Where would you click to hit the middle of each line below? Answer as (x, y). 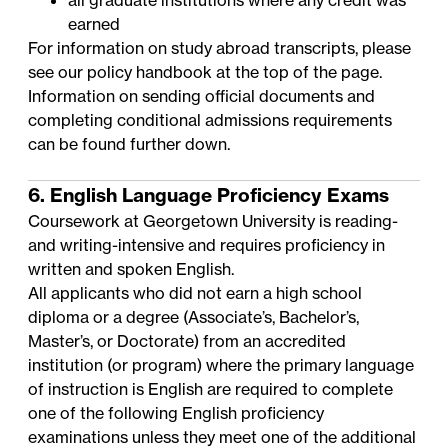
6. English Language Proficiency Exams (209, 195)
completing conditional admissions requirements (210, 120)
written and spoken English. (131, 269)
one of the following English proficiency (176, 413)
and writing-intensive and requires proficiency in (207, 245)
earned (94, 24)
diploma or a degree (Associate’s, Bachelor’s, (194, 317)
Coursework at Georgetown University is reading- (213, 221)
